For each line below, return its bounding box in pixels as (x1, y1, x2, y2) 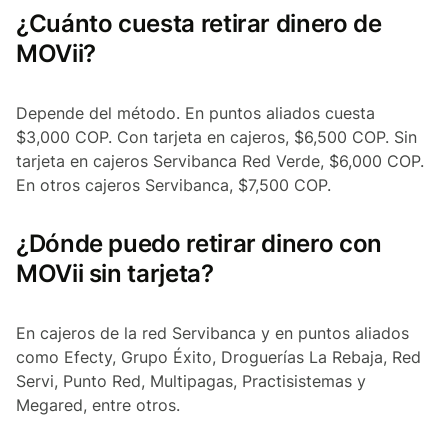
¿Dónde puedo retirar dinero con (16, 229, 382, 259)
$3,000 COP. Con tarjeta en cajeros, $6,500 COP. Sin (16, 127, 417, 148)
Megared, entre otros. (16, 395, 180, 416)
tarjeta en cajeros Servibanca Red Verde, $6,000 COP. (16, 151, 424, 172)
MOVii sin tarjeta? (16, 259, 214, 289)
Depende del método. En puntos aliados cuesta (16, 103, 375, 124)
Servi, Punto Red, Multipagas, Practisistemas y (16, 371, 366, 392)
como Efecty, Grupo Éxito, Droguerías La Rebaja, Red (16, 347, 421, 368)
